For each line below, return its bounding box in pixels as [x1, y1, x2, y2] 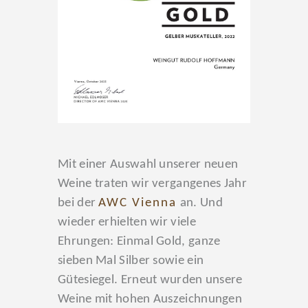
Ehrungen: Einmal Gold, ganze [58, 234, 221, 248]
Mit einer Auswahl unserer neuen [58, 157, 239, 171]
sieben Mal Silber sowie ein [58, 254, 204, 267]
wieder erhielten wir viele [58, 215, 196, 229]
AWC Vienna [98, 196, 177, 210]
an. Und [177, 196, 223, 210]
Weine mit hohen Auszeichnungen [58, 292, 243, 306]
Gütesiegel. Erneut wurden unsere [58, 273, 243, 287]
